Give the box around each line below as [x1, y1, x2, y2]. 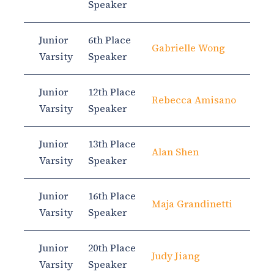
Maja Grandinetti [152, 197, 232, 211]
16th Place [88, 189, 136, 203]
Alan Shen [152, 145, 199, 159]
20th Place [88, 241, 136, 255]
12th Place [88, 85, 136, 99]
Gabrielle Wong [152, 41, 225, 55]
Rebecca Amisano [152, 93, 236, 107]
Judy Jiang [152, 249, 200, 263]
